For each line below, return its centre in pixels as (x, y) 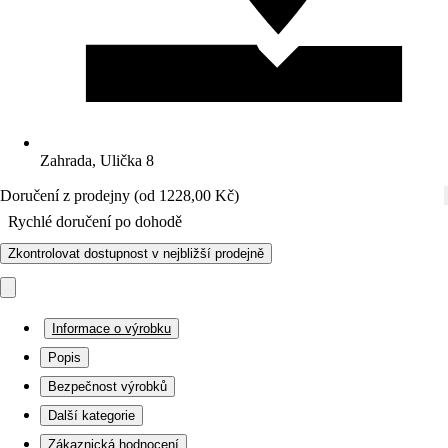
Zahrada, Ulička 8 (97, 160)
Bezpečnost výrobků (107, 386)
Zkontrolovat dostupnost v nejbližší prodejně (136, 253)
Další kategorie (91, 415)
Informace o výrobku (111, 328)
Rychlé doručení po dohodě (95, 221)
